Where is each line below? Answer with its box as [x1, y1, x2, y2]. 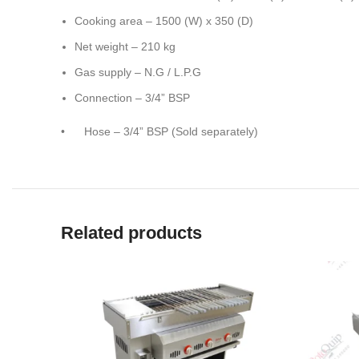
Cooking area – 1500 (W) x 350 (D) [75, 14, 253, 27]
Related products [61, 223, 202, 243]
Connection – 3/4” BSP [75, 91, 190, 104]
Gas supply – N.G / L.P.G [75, 66, 201, 79]
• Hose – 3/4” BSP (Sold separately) [61, 125, 258, 138]
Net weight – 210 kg [75, 40, 175, 53]
